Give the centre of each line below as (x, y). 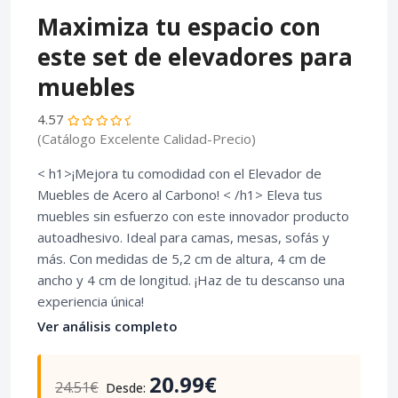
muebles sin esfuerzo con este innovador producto (193, 216)
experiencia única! (91, 302)
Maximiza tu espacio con (179, 27)
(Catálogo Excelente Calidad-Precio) (147, 139)
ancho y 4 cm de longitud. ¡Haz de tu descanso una (191, 280)
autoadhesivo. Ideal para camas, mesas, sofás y (183, 238)
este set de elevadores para (195, 57)
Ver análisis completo (107, 326)
